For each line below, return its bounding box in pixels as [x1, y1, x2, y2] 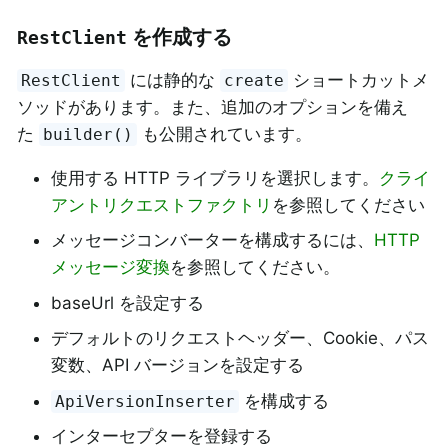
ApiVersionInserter [55, 391, 236, 411]
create [224, 70, 285, 90]
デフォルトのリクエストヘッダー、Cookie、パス [51, 328, 429, 349]
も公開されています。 [137, 123, 313, 144]
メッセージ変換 [51, 257, 170, 278]
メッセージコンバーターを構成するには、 [51, 230, 374, 251]
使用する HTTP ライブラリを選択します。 [51, 167, 379, 188]
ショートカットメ [288, 69, 430, 90]
